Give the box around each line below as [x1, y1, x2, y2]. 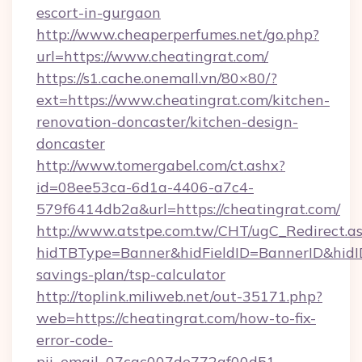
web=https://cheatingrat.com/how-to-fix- [36, 309, 316, 327]
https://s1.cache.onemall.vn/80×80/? [36, 69, 277, 87]
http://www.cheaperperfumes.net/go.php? [36, 25, 319, 44]
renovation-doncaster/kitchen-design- [36, 112, 298, 131]
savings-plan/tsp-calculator [36, 265, 225, 284]
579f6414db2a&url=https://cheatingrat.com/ [36, 200, 340, 218]
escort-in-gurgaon [36, 3, 161, 22]
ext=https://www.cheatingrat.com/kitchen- [36, 90, 330, 109]
